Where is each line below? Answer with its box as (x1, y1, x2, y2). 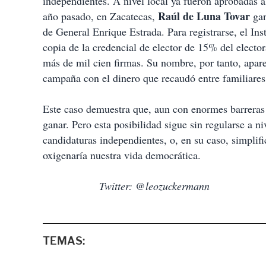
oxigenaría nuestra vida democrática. (43, 148, 201, 162)
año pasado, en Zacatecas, (43, 9, 158, 23)
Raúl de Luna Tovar (158, 8, 250, 24)
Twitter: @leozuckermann (99, 179, 210, 193)
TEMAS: (43, 235, 85, 247)
